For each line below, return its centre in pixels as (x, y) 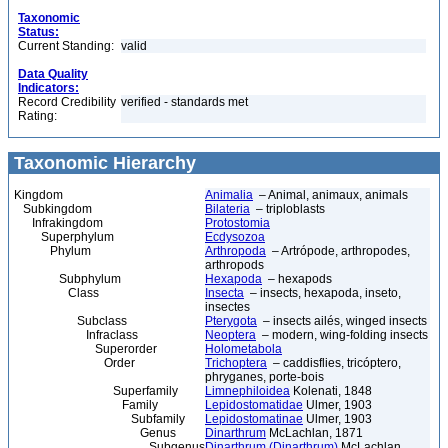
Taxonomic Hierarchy (102, 163)
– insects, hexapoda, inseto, (322, 293)
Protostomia (237, 223)
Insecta (224, 293)
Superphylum (64, 237)
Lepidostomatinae (254, 419)
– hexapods (297, 279)
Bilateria (227, 209)
